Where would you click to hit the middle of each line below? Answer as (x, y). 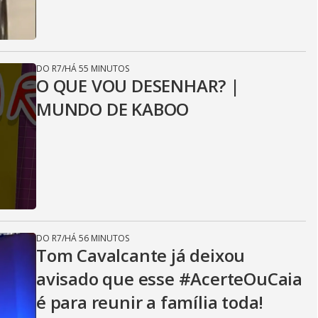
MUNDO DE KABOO (113, 109)
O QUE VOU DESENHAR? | (138, 86)
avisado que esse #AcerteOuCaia (169, 279)
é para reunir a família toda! (150, 302)
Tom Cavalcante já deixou (141, 255)
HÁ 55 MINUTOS (97, 68)
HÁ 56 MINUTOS (97, 238)
